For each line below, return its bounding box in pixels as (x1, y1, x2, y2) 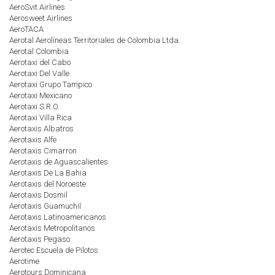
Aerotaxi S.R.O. (9, 102, 60, 111)
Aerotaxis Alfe (9, 135, 56, 144)
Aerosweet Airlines (9, 14, 72, 23)
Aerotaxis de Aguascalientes (9, 157, 108, 166)
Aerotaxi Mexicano (9, 91, 72, 100)
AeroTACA (9, 25, 44, 34)
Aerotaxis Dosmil (9, 190, 68, 199)
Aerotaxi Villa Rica (9, 113, 72, 122)
